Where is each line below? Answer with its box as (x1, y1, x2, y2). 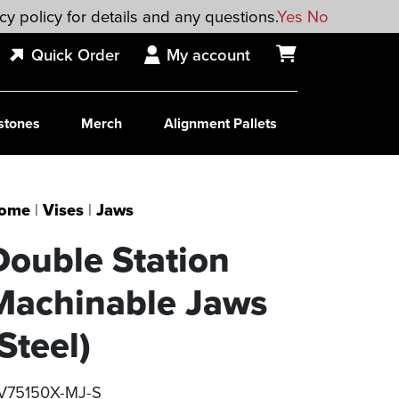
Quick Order (31, 43, 119, 67)
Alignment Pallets (163, 113, 277, 134)
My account (167, 43, 250, 67)
